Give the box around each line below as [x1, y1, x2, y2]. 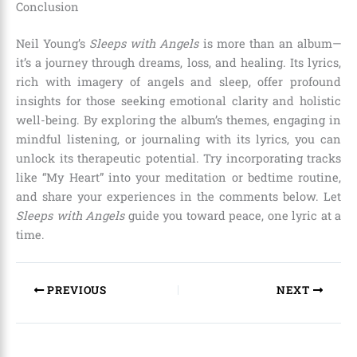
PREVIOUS [44, 283, 107, 298]
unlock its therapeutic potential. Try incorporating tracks [16, 151, 341, 167]
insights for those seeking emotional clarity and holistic [16, 93, 341, 109]
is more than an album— [198, 36, 342, 52]
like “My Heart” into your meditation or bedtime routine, [16, 170, 341, 186]
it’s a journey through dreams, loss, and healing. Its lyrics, [16, 55, 341, 71]
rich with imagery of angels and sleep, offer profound [16, 74, 341, 90]
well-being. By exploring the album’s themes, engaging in [16, 112, 341, 128]
